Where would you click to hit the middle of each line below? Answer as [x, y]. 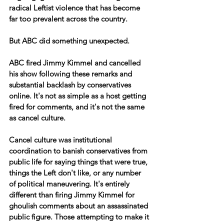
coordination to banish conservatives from [79, 151]
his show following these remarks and [71, 74]
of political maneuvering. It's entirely [70, 184]
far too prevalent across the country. [68, 19]
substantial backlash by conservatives [71, 85]
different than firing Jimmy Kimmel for [73, 195]
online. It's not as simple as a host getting [78, 96]
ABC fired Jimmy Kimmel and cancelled [76, 63]
